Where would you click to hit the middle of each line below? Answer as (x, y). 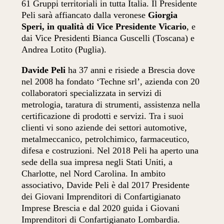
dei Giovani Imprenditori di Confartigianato (101, 197)
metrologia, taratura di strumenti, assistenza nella (111, 105)
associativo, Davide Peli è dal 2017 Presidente (106, 185)
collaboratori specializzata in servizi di (92, 93)
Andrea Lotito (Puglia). (64, 50)
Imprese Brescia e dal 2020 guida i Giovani (101, 208)
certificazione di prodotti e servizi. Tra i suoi (103, 116)
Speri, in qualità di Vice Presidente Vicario (104, 27)
